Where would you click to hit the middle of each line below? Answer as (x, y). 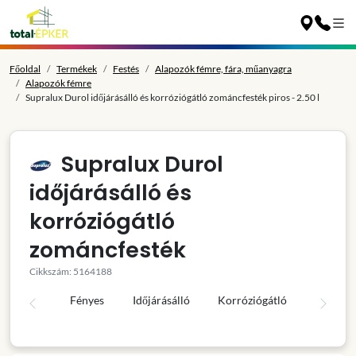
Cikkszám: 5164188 (71, 271)
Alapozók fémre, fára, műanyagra (223, 69)
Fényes (87, 300)
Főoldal (25, 69)
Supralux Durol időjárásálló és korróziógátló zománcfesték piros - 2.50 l (172, 97)
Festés (126, 69)
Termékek (77, 69)
